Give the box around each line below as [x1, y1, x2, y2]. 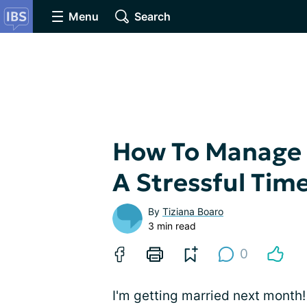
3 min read [148, 220, 196, 232]
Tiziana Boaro [162, 206, 223, 217]
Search [134, 10, 171, 23]
